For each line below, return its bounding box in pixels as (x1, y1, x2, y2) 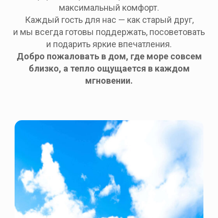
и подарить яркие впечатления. (46, 39, 172, 49)
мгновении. (85, 75, 133, 86)
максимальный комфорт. (59, 2, 159, 13)
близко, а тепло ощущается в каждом (28, 63, 190, 73)
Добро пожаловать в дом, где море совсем (16, 51, 202, 61)
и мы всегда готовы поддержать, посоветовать (13, 27, 205, 37)
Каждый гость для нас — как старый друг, (24, 15, 194, 25)
